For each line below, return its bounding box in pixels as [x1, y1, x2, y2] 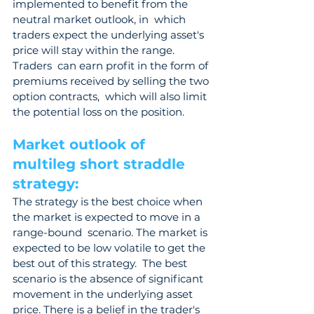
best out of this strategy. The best [13, 257, 190, 270]
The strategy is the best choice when [13, 195, 205, 208]
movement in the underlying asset [13, 287, 198, 301]
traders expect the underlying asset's [13, 28, 207, 41]
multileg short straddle [13, 156, 189, 172]
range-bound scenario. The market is [13, 226, 210, 239]
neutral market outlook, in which [13, 13, 189, 26]
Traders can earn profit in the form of [13, 59, 211, 72]
